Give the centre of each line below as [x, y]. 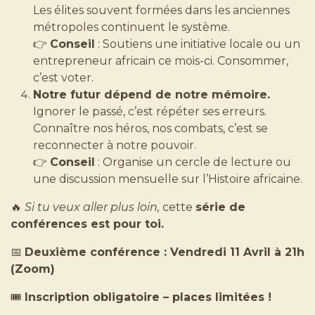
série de [220, 207]
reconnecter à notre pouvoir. [115, 145]
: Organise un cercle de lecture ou [193, 162]
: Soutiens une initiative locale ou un [198, 44]
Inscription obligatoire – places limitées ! [148, 297]
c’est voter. [63, 77]
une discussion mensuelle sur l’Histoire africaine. [168, 179]
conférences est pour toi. [87, 224]
